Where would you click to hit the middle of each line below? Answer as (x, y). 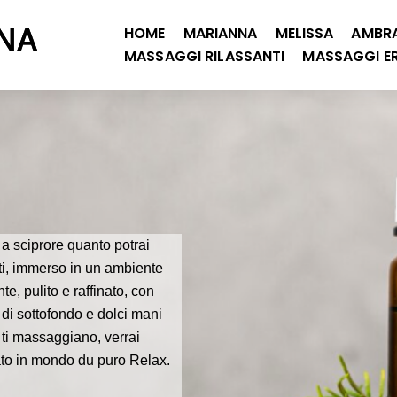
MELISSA (304, 33)
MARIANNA (220, 33)
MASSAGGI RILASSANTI (205, 56)
